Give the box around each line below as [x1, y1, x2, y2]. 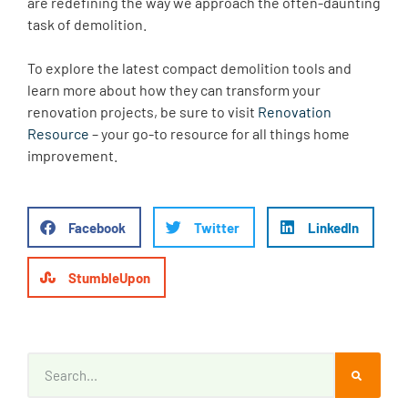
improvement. [27, 147, 117, 165]
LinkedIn [308, 219, 359, 236]
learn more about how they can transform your [27, 81, 321, 99]
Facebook [68, 219, 126, 236]
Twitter [194, 219, 240, 236]
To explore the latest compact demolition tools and [27, 59, 352, 77]
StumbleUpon [68, 269, 150, 286]
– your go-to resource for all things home [89, 125, 350, 143]
